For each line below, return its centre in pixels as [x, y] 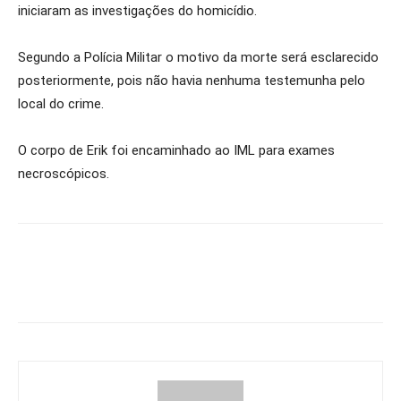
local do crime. [61, 104]
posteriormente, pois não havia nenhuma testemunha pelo [192, 81]
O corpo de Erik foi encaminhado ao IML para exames [176, 150]
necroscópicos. [64, 174]
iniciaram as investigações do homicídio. [137, 11]
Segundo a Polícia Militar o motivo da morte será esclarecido [198, 57]
